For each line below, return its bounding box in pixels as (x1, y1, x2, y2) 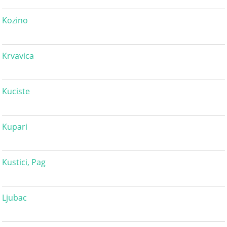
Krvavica (2, 50, 34, 62)
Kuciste (2, 86, 30, 97)
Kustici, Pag (2, 157, 46, 168)
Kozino (2, 15, 28, 26)
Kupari (2, 121, 28, 133)
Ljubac (2, 192, 27, 204)
